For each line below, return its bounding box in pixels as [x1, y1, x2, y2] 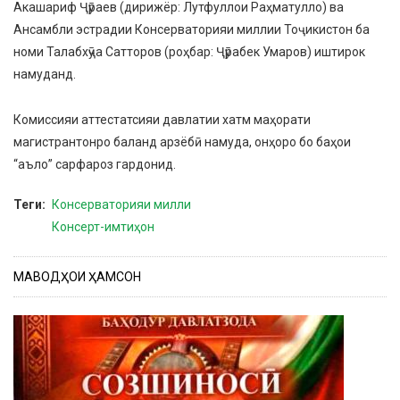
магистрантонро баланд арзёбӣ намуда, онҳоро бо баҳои [13, 135, 351, 150]
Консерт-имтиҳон [52, 220, 154, 235]
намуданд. [13, 67, 76, 82]
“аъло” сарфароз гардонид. [13, 157, 176, 172]
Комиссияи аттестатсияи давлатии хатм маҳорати [13, 112, 311, 128]
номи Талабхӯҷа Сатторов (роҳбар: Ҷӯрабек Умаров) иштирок [13, 45, 365, 60]
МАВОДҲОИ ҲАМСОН [13, 270, 141, 285]
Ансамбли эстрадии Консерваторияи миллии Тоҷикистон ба [13, 22, 370, 37]
